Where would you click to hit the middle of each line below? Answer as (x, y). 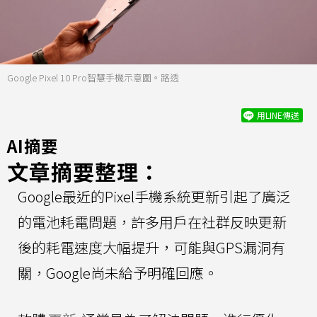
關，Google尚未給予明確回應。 (118, 272)
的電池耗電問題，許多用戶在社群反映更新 (152, 221)
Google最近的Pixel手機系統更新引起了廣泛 (154, 196)
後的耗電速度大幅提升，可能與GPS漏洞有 (151, 247)
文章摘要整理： (84, 171)
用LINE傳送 (278, 115)
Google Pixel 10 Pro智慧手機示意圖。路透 (93, 77)
